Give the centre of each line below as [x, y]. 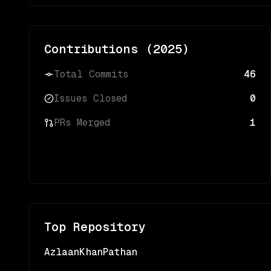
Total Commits [91, 74]
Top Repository [95, 227]
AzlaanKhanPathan [91, 252]
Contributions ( [99, 49]
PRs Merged [82, 122]
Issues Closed [90, 98]
